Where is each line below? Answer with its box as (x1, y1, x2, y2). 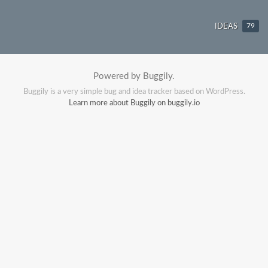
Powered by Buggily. (93, 72, 175, 81)
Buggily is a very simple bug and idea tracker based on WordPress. (23, 88, 245, 96)
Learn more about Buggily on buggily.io (68, 99, 200, 107)
